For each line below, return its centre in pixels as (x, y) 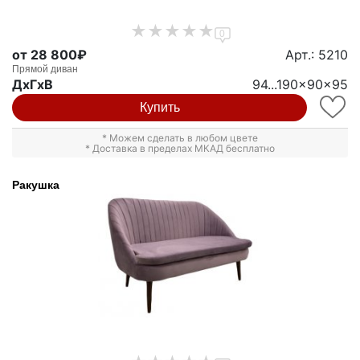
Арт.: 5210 (317, 55)
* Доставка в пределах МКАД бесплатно (180, 149)
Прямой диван (45, 70)
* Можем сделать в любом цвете (180, 138)
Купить (160, 108)
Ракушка (36, 185)
